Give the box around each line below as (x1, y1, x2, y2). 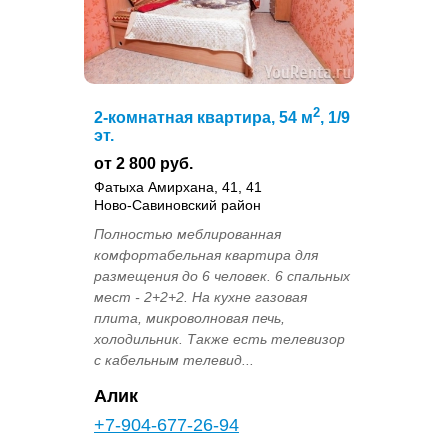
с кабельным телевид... (94, 351, 254, 368)
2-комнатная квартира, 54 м (94, 108, 313, 126)
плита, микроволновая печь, (94, 309, 285, 326)
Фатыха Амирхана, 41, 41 (94, 178, 262, 195)
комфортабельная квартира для (94, 246, 318, 263)
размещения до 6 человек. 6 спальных (94, 267, 350, 284)
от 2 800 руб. (94, 154, 193, 172)
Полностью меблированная (94, 225, 281, 242)
